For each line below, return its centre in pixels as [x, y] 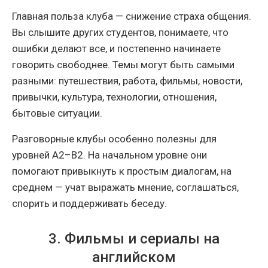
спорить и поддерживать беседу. [89, 203]
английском [134, 257]
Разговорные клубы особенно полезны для [114, 138]
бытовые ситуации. [57, 113]
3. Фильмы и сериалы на [134, 238]
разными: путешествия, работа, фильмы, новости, [127, 80]
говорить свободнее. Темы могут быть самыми [123, 64]
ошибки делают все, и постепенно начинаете [116, 48]
